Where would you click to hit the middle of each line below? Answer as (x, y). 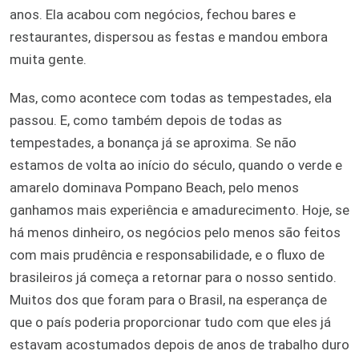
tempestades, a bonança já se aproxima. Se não (153, 142)
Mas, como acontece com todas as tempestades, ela (171, 97)
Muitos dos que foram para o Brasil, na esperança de (168, 299)
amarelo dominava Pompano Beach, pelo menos (154, 187)
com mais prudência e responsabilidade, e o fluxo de (167, 254)
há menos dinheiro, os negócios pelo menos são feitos (175, 232)
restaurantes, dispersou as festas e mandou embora (169, 36)
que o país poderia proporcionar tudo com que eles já (170, 322)
